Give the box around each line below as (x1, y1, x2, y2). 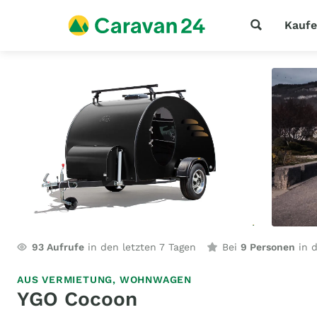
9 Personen (241, 241, 295, 253)
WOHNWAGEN (119, 274, 192, 285)
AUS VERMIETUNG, (17, 274, 120, 285)
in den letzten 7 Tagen (84, 241, 196, 253)
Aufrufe (44, 241, 84, 253)
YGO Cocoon (17, 287, 137, 311)
